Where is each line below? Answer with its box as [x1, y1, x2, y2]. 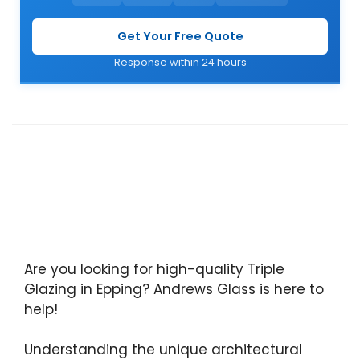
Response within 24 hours [113, 55, 247, 69]
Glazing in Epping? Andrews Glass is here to [24, 279, 324, 299]
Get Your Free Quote [117, 27, 243, 44]
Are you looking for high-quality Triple [24, 259, 284, 279]
